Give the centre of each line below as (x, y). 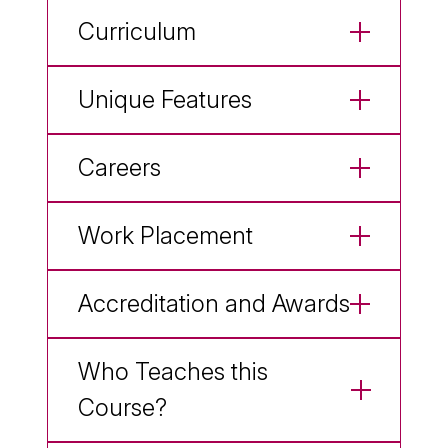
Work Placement (165, 235)
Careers (119, 167)
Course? (122, 407)
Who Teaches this (173, 371)
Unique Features (165, 99)
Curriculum (137, 31)
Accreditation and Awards (214, 303)
